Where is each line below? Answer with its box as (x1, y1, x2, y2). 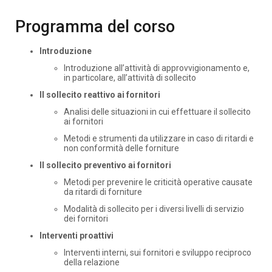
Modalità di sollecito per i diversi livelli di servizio (64, 203, 244, 214)
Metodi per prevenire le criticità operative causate (64, 177, 253, 187)
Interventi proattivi (39, 230, 114, 240)
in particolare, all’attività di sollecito (64, 72, 196, 83)
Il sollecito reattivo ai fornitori (39, 89, 160, 100)
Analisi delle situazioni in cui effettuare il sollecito (64, 106, 251, 117)
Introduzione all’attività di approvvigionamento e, (64, 63, 250, 73)
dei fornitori (64, 213, 108, 223)
